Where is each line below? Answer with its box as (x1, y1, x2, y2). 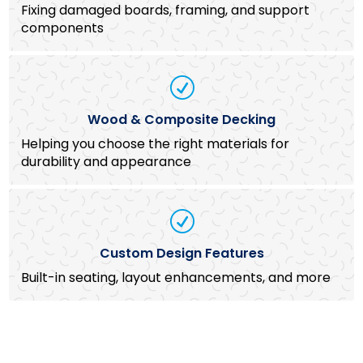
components (21, 18, 105, 37)
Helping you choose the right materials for (21, 134, 290, 153)
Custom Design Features (99, 243, 264, 263)
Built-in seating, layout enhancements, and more (21, 267, 331, 287)
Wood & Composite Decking (88, 109, 275, 129)
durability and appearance (21, 152, 192, 171)
